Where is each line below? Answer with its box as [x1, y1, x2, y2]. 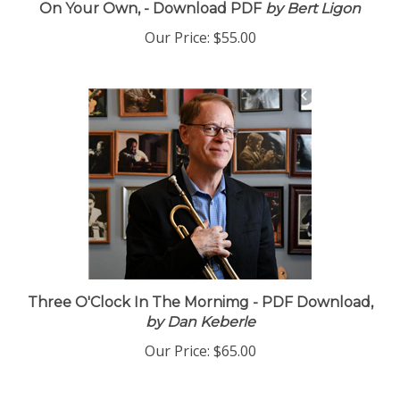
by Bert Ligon [262, 3, 361, 20]
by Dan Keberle [145, 316, 255, 333]
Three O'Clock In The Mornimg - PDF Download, [27, 296, 373, 313]
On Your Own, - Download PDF [39, 3, 262, 20]
